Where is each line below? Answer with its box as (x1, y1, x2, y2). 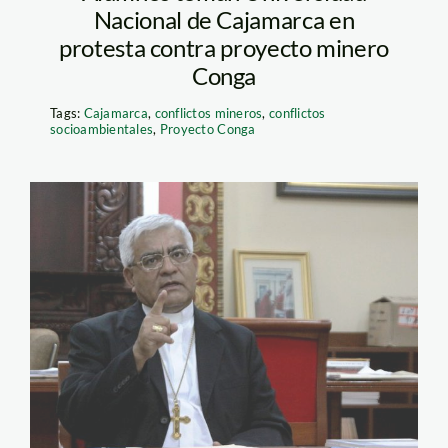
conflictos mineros (154, 104, 263, 121)
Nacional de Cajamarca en (93, 4, 355, 34)
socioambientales (49, 120, 154, 137)
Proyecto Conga (159, 120, 256, 137)
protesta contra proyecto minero (59, 32, 389, 62)
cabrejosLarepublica (61, 230, 354, 272)
